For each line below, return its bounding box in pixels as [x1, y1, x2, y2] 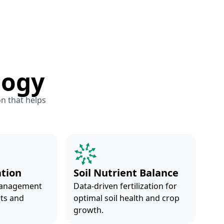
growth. [73, 204, 103, 215]
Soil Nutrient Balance [73, 166, 178, 179]
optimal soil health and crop [73, 192, 179, 203]
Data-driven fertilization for [73, 180, 177, 191]
